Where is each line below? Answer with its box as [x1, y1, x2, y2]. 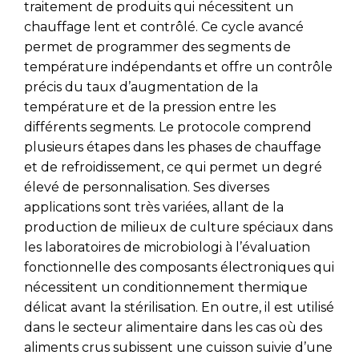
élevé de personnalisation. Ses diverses [24, 179, 269, 196]
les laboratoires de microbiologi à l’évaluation [24, 240, 310, 256]
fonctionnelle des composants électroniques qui [24, 260, 334, 276]
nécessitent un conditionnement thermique [24, 280, 308, 296]
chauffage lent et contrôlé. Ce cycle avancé [24, 19, 304, 35]
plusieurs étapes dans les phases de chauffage [24, 139, 321, 155]
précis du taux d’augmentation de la [24, 79, 258, 95]
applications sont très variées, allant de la [24, 200, 284, 216]
